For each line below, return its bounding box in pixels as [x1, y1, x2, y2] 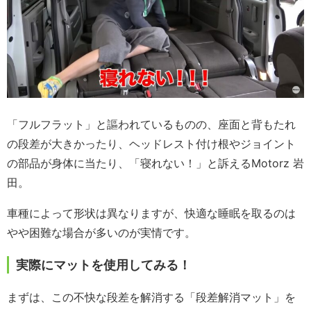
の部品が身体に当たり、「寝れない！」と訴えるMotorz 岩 [7, 155, 304, 170]
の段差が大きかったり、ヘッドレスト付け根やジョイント [7, 136, 296, 151]
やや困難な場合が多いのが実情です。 [7, 225, 196, 239]
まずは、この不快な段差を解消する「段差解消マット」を [7, 289, 296, 304]
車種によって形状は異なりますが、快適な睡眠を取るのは [7, 205, 296, 220]
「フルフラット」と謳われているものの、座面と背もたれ [7, 117, 296, 131]
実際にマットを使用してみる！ [16, 257, 191, 272]
